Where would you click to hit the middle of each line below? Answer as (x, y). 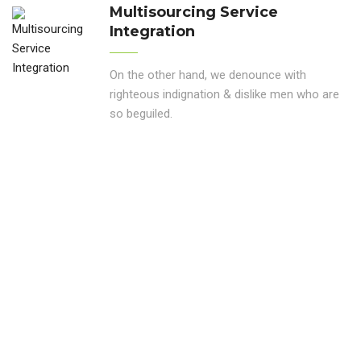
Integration (152, 32)
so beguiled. (141, 114)
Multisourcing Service (194, 12)
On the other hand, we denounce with (208, 75)
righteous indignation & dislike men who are (224, 95)
